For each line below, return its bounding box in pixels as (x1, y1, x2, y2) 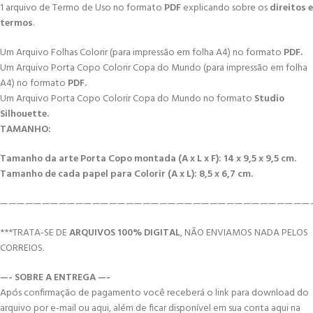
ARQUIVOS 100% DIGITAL (69, 225, 180, 241)
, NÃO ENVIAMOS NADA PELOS (180, 225, 308, 241)
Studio (254, 91, 284, 107)
